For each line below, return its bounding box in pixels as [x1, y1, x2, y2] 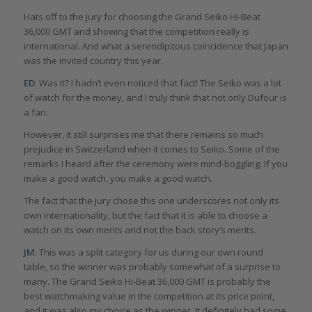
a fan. [23, 105, 48, 118]
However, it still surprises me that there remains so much [23, 127, 263, 141]
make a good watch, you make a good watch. [23, 171, 212, 185]
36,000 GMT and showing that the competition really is [23, 24, 249, 38]
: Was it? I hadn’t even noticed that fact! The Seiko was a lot [34, 76, 281, 89]
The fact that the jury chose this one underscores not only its [23, 194, 279, 207]
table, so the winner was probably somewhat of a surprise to [23, 260, 281, 273]
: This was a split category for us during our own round [34, 246, 263, 258]
